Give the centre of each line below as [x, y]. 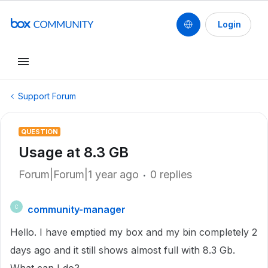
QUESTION [39, 132]
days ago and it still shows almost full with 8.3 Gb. [123, 250]
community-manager [77, 209]
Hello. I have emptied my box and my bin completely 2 [134, 232]
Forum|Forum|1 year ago [79, 174]
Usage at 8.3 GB [74, 152]
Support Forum [47, 96]
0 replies [171, 174]
